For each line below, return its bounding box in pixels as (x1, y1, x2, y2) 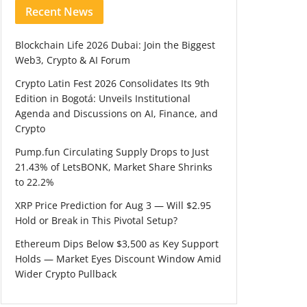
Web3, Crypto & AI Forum (15, 53, 130, 66)
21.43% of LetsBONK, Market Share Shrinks (15, 160, 212, 173)
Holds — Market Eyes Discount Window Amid (15, 252, 221, 265)
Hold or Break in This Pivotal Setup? (15, 214, 177, 227)
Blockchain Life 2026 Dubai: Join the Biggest (15, 38, 215, 51)
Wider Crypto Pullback (15, 267, 116, 280)
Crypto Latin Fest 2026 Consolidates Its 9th (15, 77, 210, 90)
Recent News (25, 4, 93, 19)
